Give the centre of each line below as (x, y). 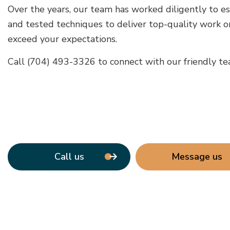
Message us (197, 157)
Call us (69, 157)
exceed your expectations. (62, 39)
